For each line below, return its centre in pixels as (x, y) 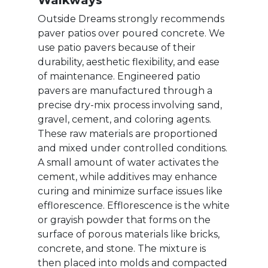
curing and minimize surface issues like (130, 191)
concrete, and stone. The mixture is (122, 249)
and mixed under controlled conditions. (133, 148)
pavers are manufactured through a (125, 91)
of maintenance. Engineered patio (119, 77)
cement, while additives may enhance (127, 177)
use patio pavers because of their (117, 48)
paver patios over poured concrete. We (131, 33)
